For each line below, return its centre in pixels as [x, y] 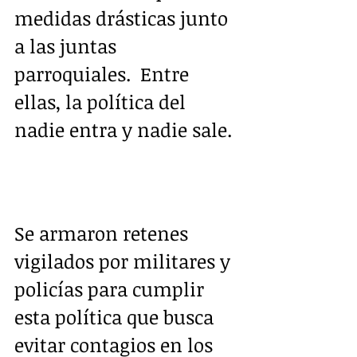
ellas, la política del [102, 101]
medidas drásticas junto [124, 18]
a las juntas [68, 45]
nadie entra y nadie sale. [123, 129]
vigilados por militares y [125, 261]
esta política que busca [116, 316]
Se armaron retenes [104, 233]
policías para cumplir [112, 288]
